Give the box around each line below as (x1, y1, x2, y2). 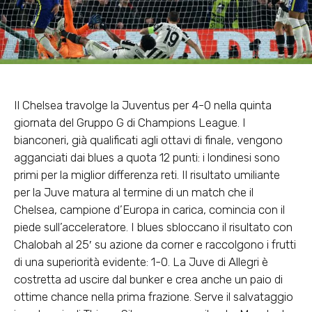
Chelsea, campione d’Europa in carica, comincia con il (14, 202, 285, 217)
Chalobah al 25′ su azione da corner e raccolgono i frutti (14, 237, 296, 251)
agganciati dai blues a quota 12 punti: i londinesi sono (14, 150, 280, 164)
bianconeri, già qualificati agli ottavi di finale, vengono (14, 132, 283, 147)
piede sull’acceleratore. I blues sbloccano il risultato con (14, 219, 292, 234)
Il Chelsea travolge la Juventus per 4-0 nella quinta (14, 97, 272, 112)
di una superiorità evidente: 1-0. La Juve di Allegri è (14, 254, 268, 269)
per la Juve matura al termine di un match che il (14, 185, 253, 199)
